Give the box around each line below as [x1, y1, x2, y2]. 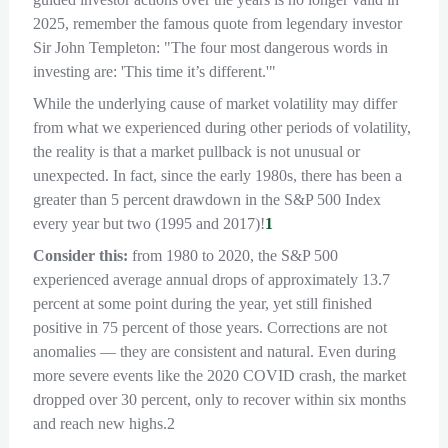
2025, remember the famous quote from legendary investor [32, 15, 402, 32]
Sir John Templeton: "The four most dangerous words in [32, 39, 388, 56]
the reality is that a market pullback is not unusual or [32, 143, 360, 160]
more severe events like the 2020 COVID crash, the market [32, 367, 406, 384]
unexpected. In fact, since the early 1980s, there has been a [32, 167, 402, 184]
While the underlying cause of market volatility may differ [32, 95, 397, 112]
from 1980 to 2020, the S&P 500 [127, 247, 338, 264]
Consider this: [32, 247, 128, 264]
